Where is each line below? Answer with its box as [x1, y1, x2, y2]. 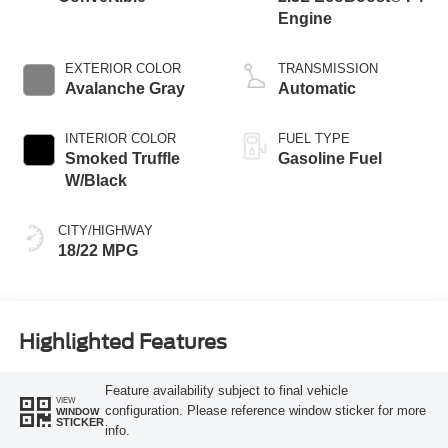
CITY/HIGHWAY [57, 222, 153, 238]
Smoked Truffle [64, 149, 180, 167]
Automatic [278, 79, 356, 97]
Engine [278, 9, 332, 27]
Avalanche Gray [64, 79, 185, 97]
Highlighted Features [18, 330, 227, 355]
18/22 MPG [57, 241, 138, 259]
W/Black [64, 171, 127, 189]
